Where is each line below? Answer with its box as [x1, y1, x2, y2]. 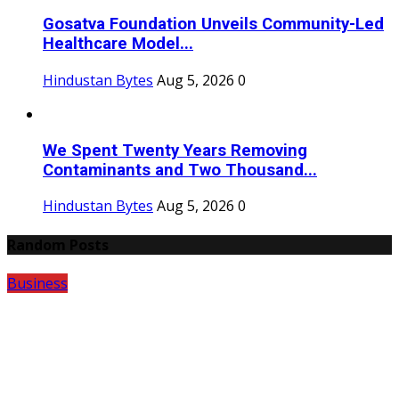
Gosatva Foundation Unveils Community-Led [43, 14, 384, 35]
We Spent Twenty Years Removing [43, 140, 307, 160]
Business [7, 273, 68, 294]
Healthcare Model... [43, 34, 193, 54]
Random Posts [7, 234, 109, 255]
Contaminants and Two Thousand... [43, 159, 317, 180]
